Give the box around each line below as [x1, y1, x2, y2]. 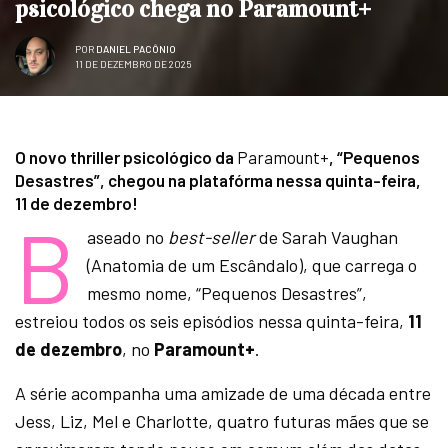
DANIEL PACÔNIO [96, 42, 176, 55]
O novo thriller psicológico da [15, 147, 237, 168]
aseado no [86, 226, 168, 249]
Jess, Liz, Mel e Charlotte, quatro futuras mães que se [15, 410, 430, 433]
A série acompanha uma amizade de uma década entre [15, 382, 432, 405]
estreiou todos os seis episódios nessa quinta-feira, [15, 310, 409, 333]
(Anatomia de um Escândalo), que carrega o [86, 254, 417, 277]
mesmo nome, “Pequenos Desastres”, [86, 282, 367, 305]
